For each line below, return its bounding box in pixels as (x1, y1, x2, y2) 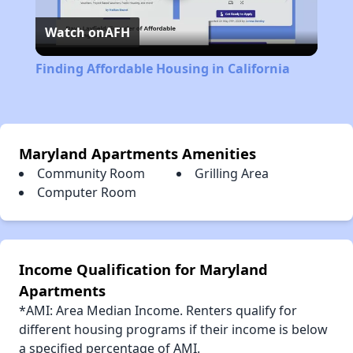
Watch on (44, 23, 105, 41)
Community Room (37, 164, 145, 182)
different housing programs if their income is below (19, 320, 328, 338)
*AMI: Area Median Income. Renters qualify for (19, 301, 297, 319)
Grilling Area (195, 164, 269, 182)
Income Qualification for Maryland (19, 258, 268, 279)
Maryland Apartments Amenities (19, 143, 256, 163)
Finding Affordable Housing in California (35, 59, 290, 77)
